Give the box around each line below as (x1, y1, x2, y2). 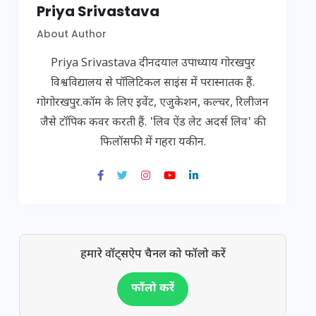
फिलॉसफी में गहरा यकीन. (99, 135, 206, 151)
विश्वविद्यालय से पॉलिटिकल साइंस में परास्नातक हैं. (51, 76, 255, 92)
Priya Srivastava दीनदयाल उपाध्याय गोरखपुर (50, 56, 255, 72)
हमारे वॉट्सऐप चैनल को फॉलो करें (80, 248, 226, 263)
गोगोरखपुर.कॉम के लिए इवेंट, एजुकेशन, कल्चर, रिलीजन (37, 96, 269, 111)
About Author (37, 27, 107, 42)
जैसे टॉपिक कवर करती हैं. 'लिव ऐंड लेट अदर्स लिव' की (39, 116, 266, 131)
